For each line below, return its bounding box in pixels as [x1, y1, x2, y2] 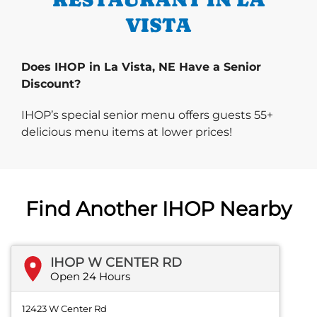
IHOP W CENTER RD [50, 255, 182, 271]
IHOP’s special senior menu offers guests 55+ [21, 108, 273, 122]
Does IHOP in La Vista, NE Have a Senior [21, 60, 261, 74]
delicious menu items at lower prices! [21, 125, 232, 139]
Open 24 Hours [50, 270, 130, 284]
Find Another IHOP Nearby [25, 197, 292, 221]
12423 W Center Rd [22, 303, 107, 315]
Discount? [21, 77, 81, 91]
